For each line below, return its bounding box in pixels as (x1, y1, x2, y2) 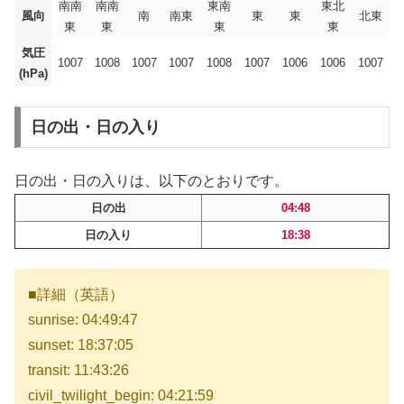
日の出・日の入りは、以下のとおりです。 (14, 172, 289, 188)
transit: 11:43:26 (28, 363, 129, 379)
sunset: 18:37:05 (28, 337, 133, 353)
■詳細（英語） (28, 287, 124, 303)
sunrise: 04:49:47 (28, 312, 138, 328)
